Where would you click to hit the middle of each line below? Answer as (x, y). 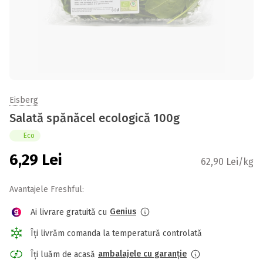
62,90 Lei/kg (227, 162)
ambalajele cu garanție (142, 254)
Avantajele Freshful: (47, 189)
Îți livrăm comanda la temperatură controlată (116, 233)
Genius (123, 212)
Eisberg (24, 100)
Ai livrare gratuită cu (69, 212)
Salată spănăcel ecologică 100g (95, 118)
